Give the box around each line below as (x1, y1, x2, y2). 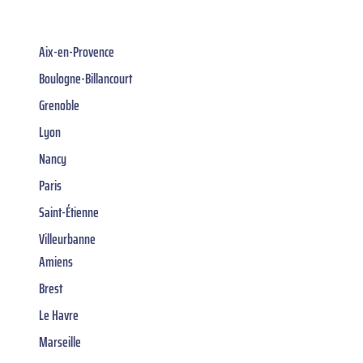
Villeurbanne (39, 227, 96, 250)
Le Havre (39, 303, 79, 327)
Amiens (39, 250, 73, 273)
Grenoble (39, 93, 79, 117)
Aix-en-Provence (39, 40, 114, 63)
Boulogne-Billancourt (39, 66, 132, 90)
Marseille (39, 330, 81, 353)
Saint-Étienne (39, 200, 99, 224)
